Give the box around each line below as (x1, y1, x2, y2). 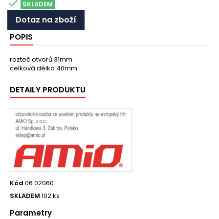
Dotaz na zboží (16, 14, 76, 25)
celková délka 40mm (10, 64, 77, 73)
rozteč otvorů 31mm (10, 55, 72, 64)
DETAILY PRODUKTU (10, 84, 86, 95)
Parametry (10, 207, 52, 218)
